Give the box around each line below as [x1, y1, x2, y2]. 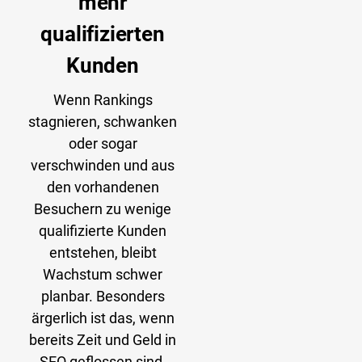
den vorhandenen [46, 179, 159, 196]
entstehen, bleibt [48, 244, 157, 262]
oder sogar [68, 135, 137, 153]
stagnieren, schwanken [28, 113, 177, 131]
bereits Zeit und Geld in [29, 331, 176, 349]
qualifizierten [40, 22, 165, 47]
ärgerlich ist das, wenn [31, 309, 175, 327]
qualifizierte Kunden [39, 222, 166, 240]
